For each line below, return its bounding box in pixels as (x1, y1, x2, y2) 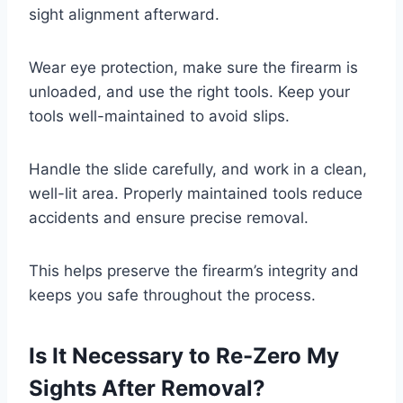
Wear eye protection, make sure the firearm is (29, 58, 358, 77)
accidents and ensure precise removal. (29, 209, 309, 228)
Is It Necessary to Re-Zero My (29, 343, 339, 370)
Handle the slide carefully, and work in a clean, (29, 160, 367, 179)
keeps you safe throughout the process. (29, 286, 316, 305)
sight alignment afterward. (29, 5, 219, 24)
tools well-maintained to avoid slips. (29, 107, 290, 126)
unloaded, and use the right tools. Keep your (29, 83, 350, 102)
